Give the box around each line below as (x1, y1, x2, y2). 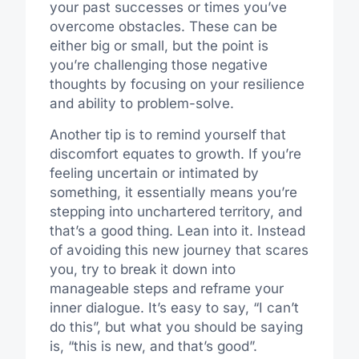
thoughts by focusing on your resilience (49, 76, 305, 93)
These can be (184, 18, 277, 35)
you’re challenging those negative (49, 57, 268, 74)
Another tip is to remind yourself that (49, 126, 286, 143)
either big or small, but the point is (49, 38, 268, 54)
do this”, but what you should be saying (49, 318, 303, 335)
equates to (122, 145, 192, 162)
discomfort (49, 145, 123, 162)
